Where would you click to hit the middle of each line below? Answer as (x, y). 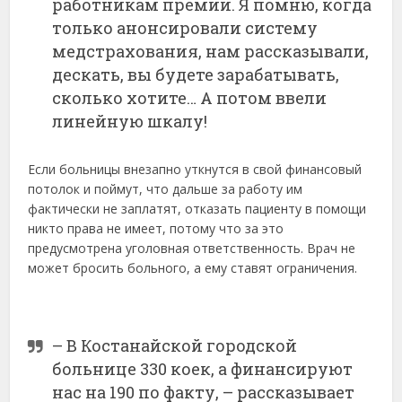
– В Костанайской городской (175, 345)
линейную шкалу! (130, 121)
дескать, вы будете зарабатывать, (196, 74)
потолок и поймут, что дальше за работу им (166, 188)
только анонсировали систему (185, 27)
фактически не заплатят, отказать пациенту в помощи (197, 208)
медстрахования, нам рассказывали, (211, 51)
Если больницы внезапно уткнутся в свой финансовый (195, 169)
